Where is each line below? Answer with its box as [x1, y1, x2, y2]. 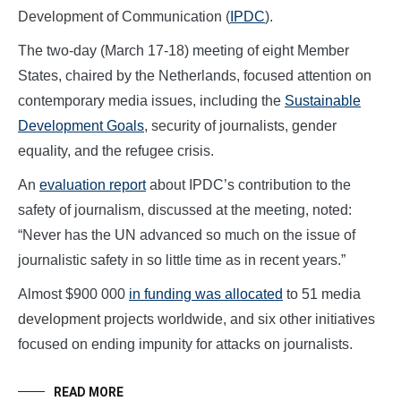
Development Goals [18, 117, 144, 133]
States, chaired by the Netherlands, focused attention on [18, 67, 371, 83]
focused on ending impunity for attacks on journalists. [18, 336, 353, 352]
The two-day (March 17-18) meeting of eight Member [18, 42, 349, 58]
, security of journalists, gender [144, 117, 337, 133]
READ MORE [54, 384, 124, 399]
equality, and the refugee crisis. [18, 142, 214, 158]
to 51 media [283, 286, 361, 302]
